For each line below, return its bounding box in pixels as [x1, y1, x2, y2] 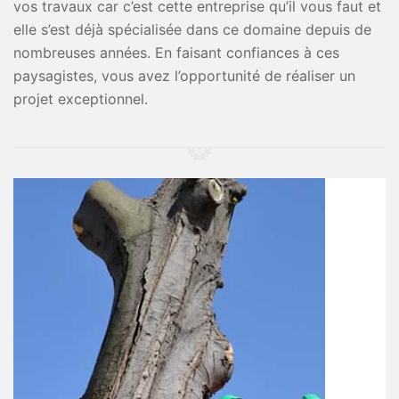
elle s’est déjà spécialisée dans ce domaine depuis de [13, 20, 371, 38]
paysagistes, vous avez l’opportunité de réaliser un [13, 67, 355, 85]
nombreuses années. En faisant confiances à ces [13, 44, 339, 61]
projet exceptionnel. [13, 90, 148, 108]
